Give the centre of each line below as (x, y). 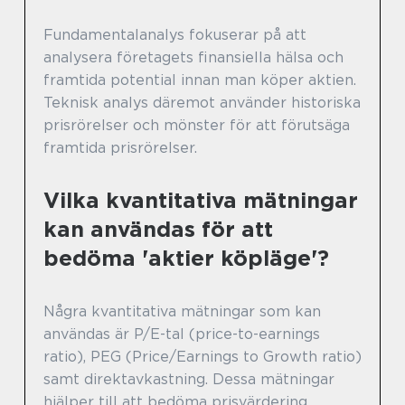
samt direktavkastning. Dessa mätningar (189, 380)
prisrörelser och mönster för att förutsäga (197, 126)
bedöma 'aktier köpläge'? (186, 259)
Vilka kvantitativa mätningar (201, 201)
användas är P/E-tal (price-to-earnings (182, 334)
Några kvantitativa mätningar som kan (182, 312)
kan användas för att (158, 230)
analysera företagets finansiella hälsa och (193, 58)
